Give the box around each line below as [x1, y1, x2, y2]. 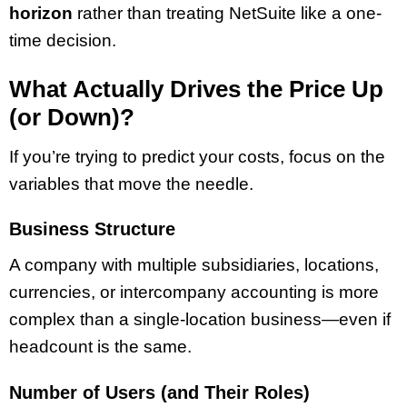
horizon [9, 4, 73, 23]
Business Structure [9, 219, 175, 240]
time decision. [9, 31, 116, 50]
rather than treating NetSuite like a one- [73, 4, 382, 23]
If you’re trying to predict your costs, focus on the [9, 146, 385, 166]
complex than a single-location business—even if [9, 310, 391, 330]
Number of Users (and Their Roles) [9, 382, 310, 403]
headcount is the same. [9, 337, 192, 357]
